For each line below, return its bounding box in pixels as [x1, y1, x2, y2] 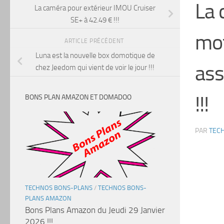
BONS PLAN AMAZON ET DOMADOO [25, 93, 131, 102]
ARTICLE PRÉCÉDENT [64, 37, 125, 44]
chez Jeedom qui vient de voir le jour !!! [35, 63, 154, 72]
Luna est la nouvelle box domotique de [35, 51, 155, 60]
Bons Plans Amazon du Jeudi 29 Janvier [25, 205, 165, 215]
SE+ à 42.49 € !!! [70, 15, 119, 24]
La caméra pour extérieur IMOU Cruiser [34, 3, 155, 12]
